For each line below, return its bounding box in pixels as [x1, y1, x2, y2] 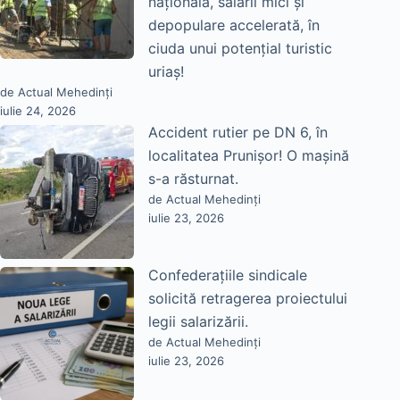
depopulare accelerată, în [148, 16, 320, 35]
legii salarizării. [148, 312, 248, 330]
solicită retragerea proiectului [148, 288, 347, 307]
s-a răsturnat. [148, 170, 238, 188]
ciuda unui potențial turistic [148, 39, 332, 58]
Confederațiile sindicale [148, 265, 307, 284]
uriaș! [148, 62, 184, 81]
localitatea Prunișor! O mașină [148, 146, 349, 165]
